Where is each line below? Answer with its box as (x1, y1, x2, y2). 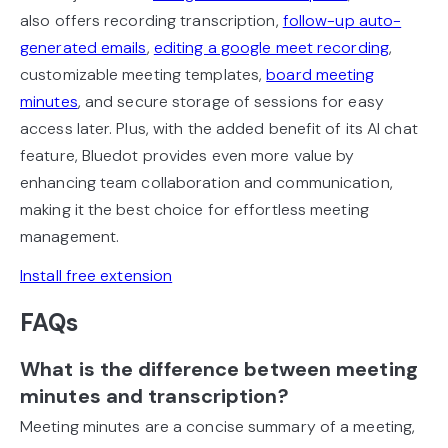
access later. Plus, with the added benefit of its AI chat (20, 118, 418, 140)
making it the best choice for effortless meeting (20, 199, 369, 221)
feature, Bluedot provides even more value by (20, 145, 355, 167)
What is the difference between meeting (20, 356, 418, 383)
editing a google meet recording (153, 37, 389, 59)
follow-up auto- (282, 10, 402, 32)
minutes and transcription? (20, 383, 289, 410)
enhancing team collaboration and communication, (20, 172, 393, 194)
